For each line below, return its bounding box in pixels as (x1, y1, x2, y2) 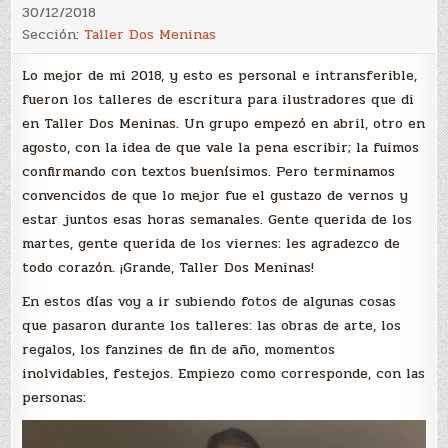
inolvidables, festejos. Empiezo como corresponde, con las (22, 362, 426, 384)
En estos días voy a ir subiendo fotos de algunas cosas (22, 290, 397, 312)
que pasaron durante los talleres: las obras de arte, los (22, 314, 402, 336)
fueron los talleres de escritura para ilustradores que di (22, 89, 415, 111)
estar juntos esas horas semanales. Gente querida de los (22, 209, 413, 231)
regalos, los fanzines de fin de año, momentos (22, 338, 336, 360)
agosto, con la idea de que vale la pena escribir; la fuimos (22, 137, 420, 159)
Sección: (22, 24, 85, 46)
